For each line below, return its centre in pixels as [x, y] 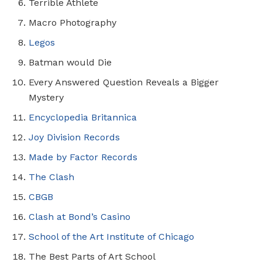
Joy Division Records [75, 137]
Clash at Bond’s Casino [80, 216]
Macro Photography [73, 22]
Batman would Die [70, 62]
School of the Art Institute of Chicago [112, 236]
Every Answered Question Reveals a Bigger [124, 82]
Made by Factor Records [83, 157]
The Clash [52, 177]
